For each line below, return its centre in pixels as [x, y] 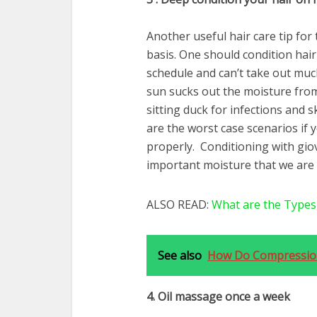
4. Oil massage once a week [218, 296]
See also [180, 255]
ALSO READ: [179, 204]
